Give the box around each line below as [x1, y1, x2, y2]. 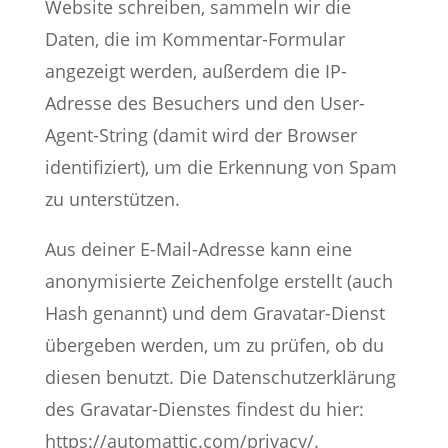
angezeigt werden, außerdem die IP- [44, 59, 347, 83]
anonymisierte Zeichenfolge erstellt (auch [44, 269, 393, 293]
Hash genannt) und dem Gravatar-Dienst [44, 301, 385, 325]
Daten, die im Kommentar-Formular [44, 27, 345, 51]
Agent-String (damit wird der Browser [44, 123, 357, 147]
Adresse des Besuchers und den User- [44, 91, 365, 115]
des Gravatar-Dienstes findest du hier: [44, 397, 364, 421]
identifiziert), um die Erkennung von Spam [44, 155, 397, 179]
